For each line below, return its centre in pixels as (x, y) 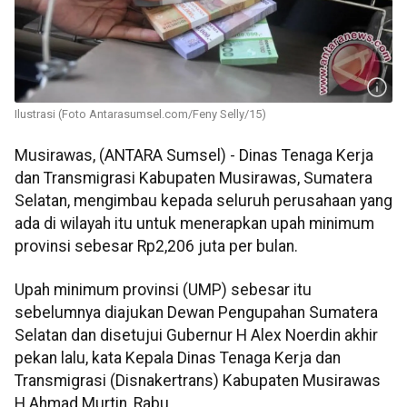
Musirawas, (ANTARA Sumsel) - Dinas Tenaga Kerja (194, 156)
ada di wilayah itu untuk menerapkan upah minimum (194, 224)
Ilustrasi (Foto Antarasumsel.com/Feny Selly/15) (140, 114)
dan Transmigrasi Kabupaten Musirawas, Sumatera (194, 179)
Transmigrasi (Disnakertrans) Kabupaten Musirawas (198, 380)
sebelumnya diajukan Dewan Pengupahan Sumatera (196, 312)
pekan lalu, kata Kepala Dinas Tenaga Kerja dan (178, 357)
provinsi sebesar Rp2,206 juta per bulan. (156, 247)
